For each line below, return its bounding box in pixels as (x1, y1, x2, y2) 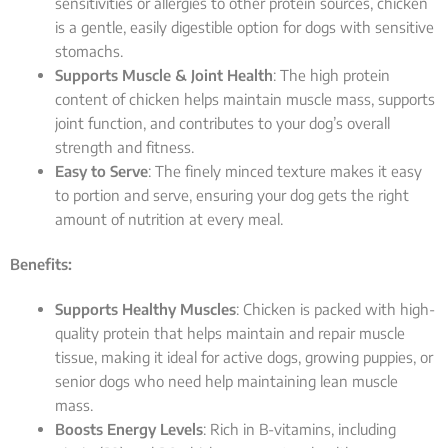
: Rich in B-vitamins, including (203, 420, 396, 439)
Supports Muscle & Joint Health (55, 65, 273, 84)
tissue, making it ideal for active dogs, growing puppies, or (55, 348, 433, 367)
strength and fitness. (55, 137, 194, 156)
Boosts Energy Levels (55, 420, 203, 439)
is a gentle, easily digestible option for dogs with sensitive (55, 17, 434, 36)
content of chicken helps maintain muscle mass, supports (55, 89, 435, 108)
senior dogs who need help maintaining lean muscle (55, 372, 398, 391)
